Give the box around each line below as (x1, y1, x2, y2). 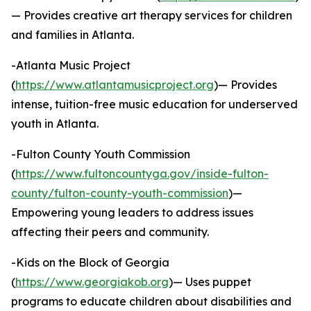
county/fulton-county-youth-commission (11, 186, 228, 201)
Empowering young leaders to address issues (11, 205, 253, 220)
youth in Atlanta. (11, 117, 99, 131)
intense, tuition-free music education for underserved (11, 97, 298, 112)
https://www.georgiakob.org (15, 275, 169, 289)
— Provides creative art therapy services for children (11, 8, 292, 23)
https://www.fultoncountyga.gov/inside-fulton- (15, 167, 269, 181)
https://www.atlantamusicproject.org (15, 78, 214, 92)
